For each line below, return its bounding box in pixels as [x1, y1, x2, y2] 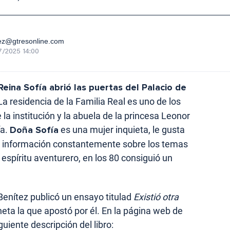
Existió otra [133, 191, 179, 202]
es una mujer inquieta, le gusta [59, 124, 185, 135]
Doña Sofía [10, 124, 59, 136]
